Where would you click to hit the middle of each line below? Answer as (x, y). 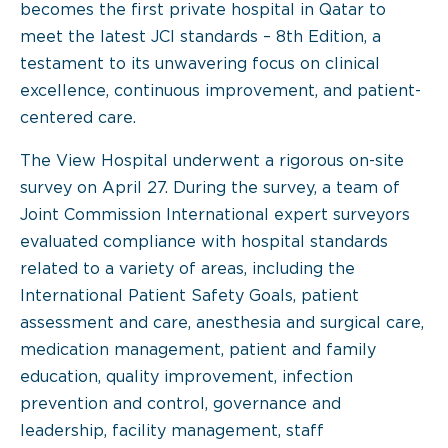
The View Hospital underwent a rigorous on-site (212, 161)
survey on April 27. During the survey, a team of (210, 188)
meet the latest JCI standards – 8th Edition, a (200, 37)
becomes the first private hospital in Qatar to (203, 10)
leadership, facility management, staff (172, 431)
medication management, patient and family (198, 350)
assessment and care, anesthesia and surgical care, (222, 323)
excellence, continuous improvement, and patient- (220, 91)
